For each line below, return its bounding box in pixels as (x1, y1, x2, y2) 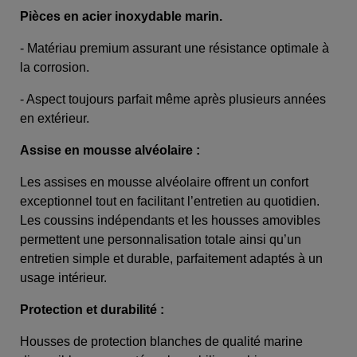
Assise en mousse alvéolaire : (20, 143, 203, 158)
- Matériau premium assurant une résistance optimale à (20, 41, 329, 56)
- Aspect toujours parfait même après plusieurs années (20, 92, 326, 107)
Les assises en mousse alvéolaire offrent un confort (20, 175, 308, 190)
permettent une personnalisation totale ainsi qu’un (20, 233, 301, 247)
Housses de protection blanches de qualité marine (20, 335, 303, 349)
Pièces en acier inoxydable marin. (20, 10, 222, 24)
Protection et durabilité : (20, 303, 167, 317)
